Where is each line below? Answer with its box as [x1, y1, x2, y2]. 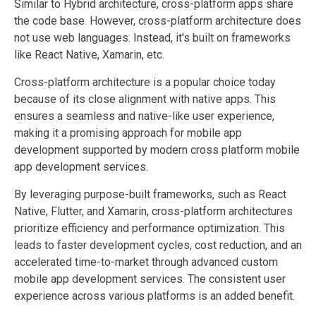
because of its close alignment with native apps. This [14, 92, 276, 106]
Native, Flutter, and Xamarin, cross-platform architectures [14, 204, 293, 218]
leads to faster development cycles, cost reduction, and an [14, 238, 302, 252]
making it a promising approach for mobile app [14, 126, 242, 140]
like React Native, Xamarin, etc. [14, 47, 164, 61]
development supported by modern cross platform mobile [14, 142, 300, 157]
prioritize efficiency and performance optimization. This [14, 221, 285, 235]
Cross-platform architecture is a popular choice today [14, 75, 276, 89]
